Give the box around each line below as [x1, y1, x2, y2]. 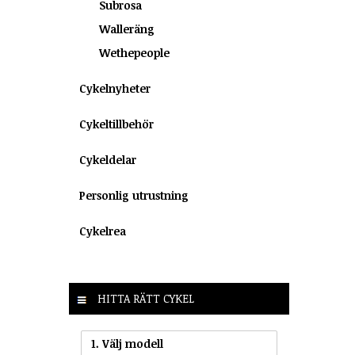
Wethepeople [99, 45, 170, 60]
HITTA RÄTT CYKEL [94, 291, 194, 306]
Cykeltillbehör [79, 116, 154, 132]
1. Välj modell [91, 336, 163, 351]
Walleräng [99, 21, 155, 36]
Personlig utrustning [79, 188, 189, 203]
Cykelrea [79, 223, 126, 239]
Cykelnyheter [79, 81, 151, 96]
